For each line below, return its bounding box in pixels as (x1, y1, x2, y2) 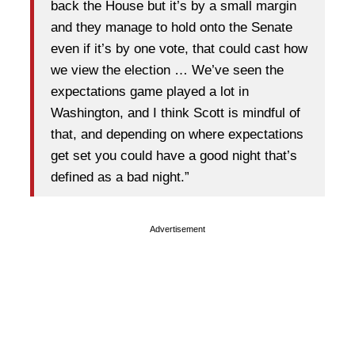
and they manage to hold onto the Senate (51, 20, 292, 36)
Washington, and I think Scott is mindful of (51, 105, 300, 121)
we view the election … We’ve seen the (51, 63, 284, 78)
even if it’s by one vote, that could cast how (51, 41, 307, 57)
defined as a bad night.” (51, 170, 189, 185)
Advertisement (150, 223, 205, 234)
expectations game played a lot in (51, 84, 249, 100)
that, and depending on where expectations (51, 127, 303, 143)
